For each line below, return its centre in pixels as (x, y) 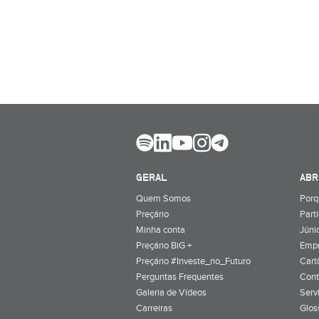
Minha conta (161, 230)
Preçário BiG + (164, 245)
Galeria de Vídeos (171, 292)
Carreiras (154, 308)
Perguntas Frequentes (180, 277)
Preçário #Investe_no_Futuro (193, 261)
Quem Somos (163, 198)
